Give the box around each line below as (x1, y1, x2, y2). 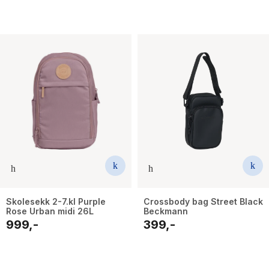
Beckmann (144, 206, 188, 217)
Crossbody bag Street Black (144, 196, 263, 207)
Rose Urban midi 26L (6, 206, 94, 217)
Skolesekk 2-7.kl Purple (6, 196, 106, 207)
